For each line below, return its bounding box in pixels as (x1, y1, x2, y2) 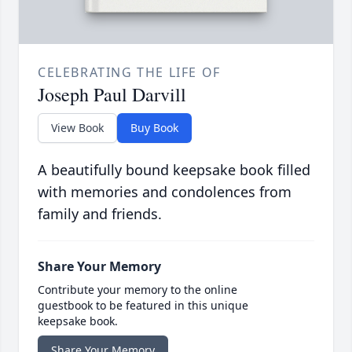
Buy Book (130, 120, 178, 136)
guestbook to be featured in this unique (38, 298, 248, 313)
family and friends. (38, 204, 162, 224)
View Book (51, 120, 104, 136)
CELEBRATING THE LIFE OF (38, 64, 221, 82)
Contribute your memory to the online (38, 282, 237, 298)
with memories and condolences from (38, 182, 291, 202)
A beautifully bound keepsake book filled (38, 160, 310, 180)
